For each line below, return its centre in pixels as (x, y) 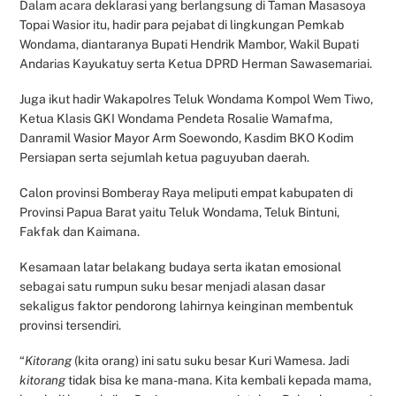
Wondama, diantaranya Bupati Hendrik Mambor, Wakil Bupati (190, 44)
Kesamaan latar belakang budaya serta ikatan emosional (181, 267)
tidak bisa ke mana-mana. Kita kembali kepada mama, (219, 381)
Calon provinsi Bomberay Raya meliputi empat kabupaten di (187, 193)
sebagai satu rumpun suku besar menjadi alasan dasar (173, 287)
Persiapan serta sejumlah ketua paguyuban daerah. (165, 157)
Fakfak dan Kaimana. (80, 232)
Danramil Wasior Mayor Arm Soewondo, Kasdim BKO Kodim (187, 137)
